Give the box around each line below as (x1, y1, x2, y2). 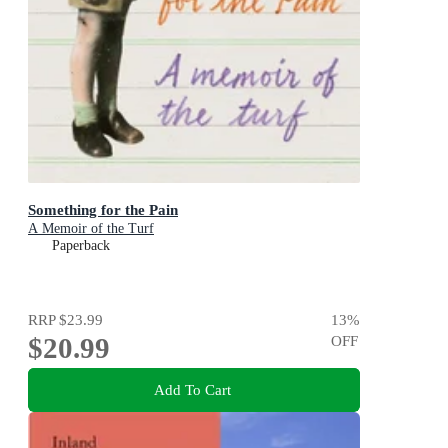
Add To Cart (153, 381, 231, 399)
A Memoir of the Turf (28, 220, 154, 236)
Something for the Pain (28, 200, 178, 218)
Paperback (52, 237, 110, 253)
